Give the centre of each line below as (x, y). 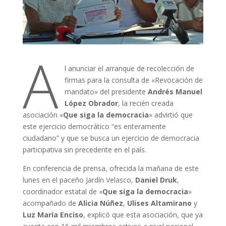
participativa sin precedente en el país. (84, 149)
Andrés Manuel (175, 91)
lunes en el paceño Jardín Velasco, (79, 180)
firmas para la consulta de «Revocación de (133, 80)
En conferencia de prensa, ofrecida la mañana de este (110, 168)
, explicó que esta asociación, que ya (143, 214)
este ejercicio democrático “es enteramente (94, 126)
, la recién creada (146, 103)
